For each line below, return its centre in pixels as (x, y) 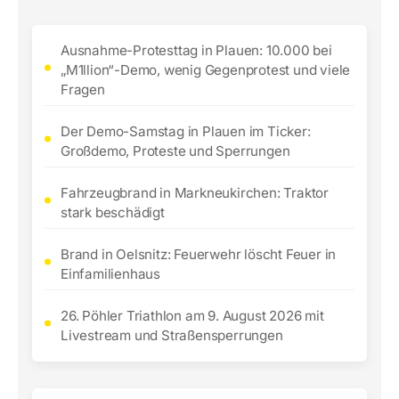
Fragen (83, 90)
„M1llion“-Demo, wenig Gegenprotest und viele (206, 70)
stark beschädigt (113, 212)
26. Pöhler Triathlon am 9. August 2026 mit (192, 316)
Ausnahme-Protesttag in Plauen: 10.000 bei (196, 50)
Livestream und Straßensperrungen (172, 335)
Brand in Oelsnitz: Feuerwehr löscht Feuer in (199, 254)
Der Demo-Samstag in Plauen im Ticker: (186, 131)
